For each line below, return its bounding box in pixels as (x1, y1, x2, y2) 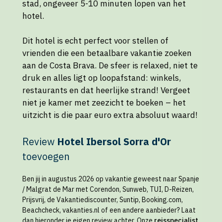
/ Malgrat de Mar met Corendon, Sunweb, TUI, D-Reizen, (22, 184, 194, 194)
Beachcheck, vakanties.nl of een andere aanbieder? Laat (22, 205, 196, 215)
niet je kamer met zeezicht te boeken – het (22, 97, 186, 109)
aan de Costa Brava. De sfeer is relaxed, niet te (22, 60, 198, 71)
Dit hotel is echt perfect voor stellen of (22, 35, 168, 47)
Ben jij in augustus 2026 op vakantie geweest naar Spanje (22, 174, 199, 183)
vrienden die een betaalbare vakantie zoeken (22, 48, 192, 59)
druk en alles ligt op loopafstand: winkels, (22, 72, 181, 84)
